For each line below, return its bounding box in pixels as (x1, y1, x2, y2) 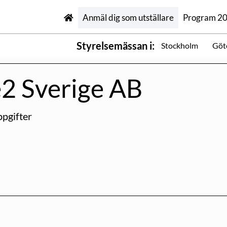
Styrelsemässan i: (76, 39, 155, 52)
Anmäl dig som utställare (82, 12, 174, 23)
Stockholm (161, 41, 199, 51)
